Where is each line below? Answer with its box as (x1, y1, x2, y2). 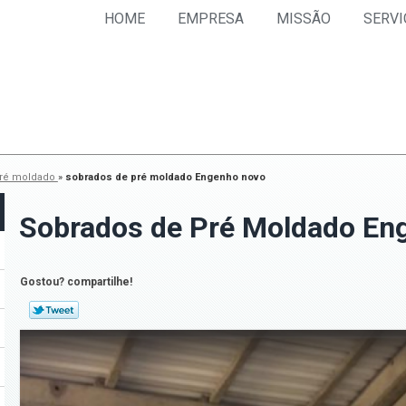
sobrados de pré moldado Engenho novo (64, 170, 266, 183)
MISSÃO (275, 9, 331, 27)
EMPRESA (177, 9, 244, 27)
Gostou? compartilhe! (20, 275, 133, 288)
